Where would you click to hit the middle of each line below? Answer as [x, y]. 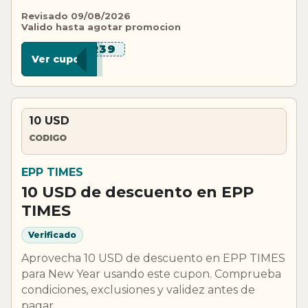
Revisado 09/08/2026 [76, 15]
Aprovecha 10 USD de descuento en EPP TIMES [153, 258]
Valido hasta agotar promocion [101, 26]
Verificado [52, 235]
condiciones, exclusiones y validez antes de [138, 289]
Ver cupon [59, 59]
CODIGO [48, 138]
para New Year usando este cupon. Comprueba [151, 274]
